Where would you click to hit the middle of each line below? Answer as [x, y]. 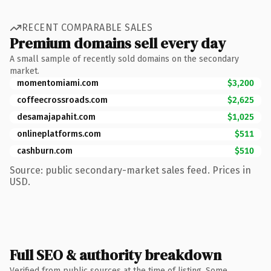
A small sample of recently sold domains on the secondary [124, 59]
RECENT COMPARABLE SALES [87, 28]
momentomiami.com [58, 83]
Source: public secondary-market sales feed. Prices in [130, 170]
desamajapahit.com [56, 117]
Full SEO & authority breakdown [116, 255]
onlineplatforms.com [59, 134]
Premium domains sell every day [118, 43]
